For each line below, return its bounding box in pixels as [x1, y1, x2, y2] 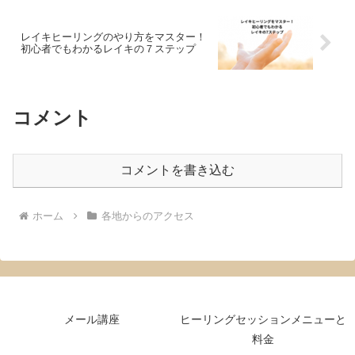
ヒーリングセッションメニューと [180, 312, 346, 326]
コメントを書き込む [120, 162, 235, 177]
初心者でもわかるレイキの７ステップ [21, 43, 196, 55]
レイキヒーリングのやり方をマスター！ [21, 31, 206, 44]
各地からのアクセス [101, 209, 194, 222]
